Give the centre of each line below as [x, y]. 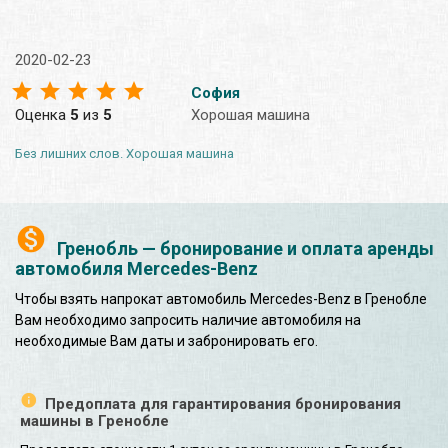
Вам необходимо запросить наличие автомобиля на [188, 319]
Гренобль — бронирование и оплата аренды [245, 248]
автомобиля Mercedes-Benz [136, 268]
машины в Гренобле [94, 420]
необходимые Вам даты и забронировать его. [166, 340]
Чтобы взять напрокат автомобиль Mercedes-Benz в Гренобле [221, 298]
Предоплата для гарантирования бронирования [223, 403]
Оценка [42, 114]
